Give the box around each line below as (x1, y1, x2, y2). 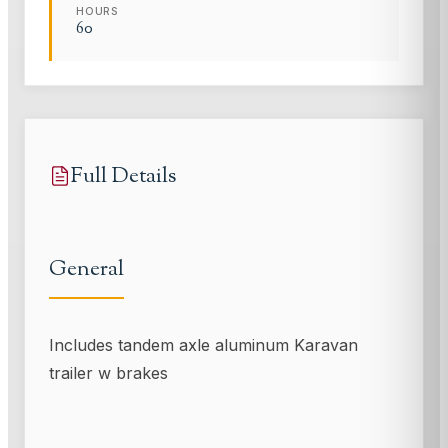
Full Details (71, 160, 176, 192)
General (49, 254, 124, 286)
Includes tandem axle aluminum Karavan (49, 335, 358, 356)
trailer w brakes (49, 363, 168, 384)
